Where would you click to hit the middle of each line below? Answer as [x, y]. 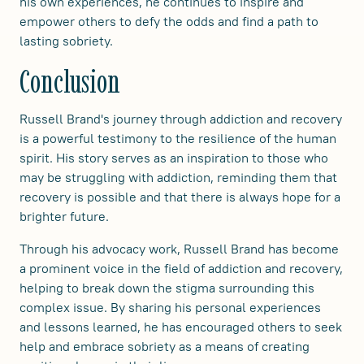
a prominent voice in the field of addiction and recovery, [181, 268]
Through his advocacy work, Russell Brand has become [179, 248]
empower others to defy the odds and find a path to [169, 21]
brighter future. [64, 216]
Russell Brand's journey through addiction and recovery [181, 118]
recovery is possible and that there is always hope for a [180, 196]
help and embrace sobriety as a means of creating [165, 346]
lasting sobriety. [66, 40]
